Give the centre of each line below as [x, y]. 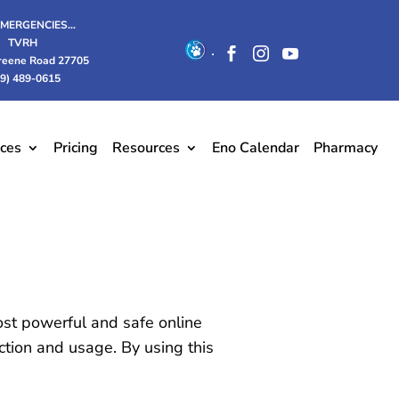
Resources [147, 147]
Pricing [76, 147]
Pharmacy [346, 147]
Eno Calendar [256, 147]
